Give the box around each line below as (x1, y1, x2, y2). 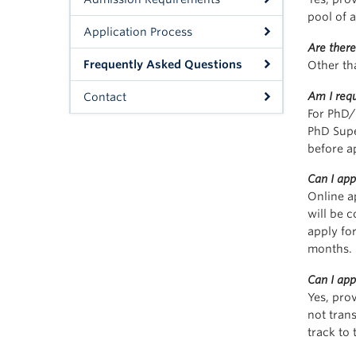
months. (308, 242, 352, 256)
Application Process (83, 25, 192, 38)
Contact (83, 91, 126, 103)
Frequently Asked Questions (83, 58, 242, 71)
